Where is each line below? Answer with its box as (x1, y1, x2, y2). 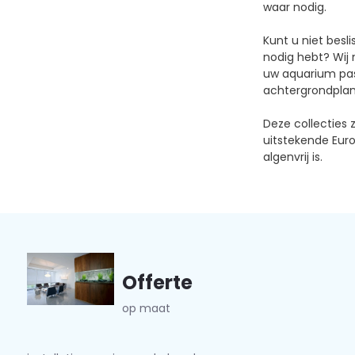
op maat (121, 300, 170, 316)
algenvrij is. (262, 149, 323, 165)
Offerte (121, 269, 193, 296)
